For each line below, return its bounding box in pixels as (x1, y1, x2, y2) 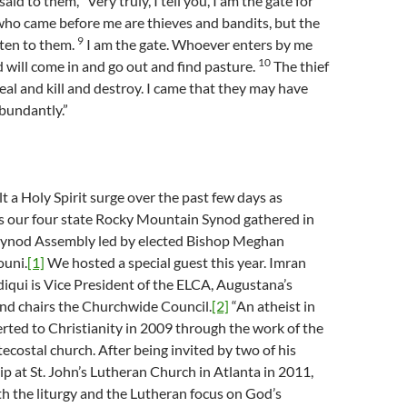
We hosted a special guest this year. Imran (45, 253, 306, 271)
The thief (271, 57, 329, 74)
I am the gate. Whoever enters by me (84, 35, 313, 53)
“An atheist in (229, 297, 315, 314)
